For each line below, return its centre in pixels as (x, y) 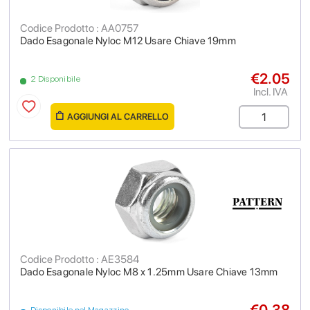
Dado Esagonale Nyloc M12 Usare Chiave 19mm (128, 41)
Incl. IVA (270, 92)
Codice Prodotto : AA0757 (79, 28)
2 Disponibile (55, 79)
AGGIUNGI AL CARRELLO (118, 117)
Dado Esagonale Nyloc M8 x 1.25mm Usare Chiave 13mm (149, 272)
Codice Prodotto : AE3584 (80, 259)
